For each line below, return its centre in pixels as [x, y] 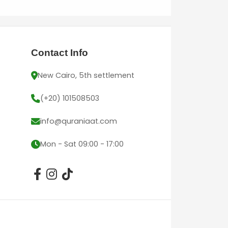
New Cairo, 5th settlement [86, 75]
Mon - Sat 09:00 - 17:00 [82, 144]
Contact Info [60, 52]
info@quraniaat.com [79, 121]
